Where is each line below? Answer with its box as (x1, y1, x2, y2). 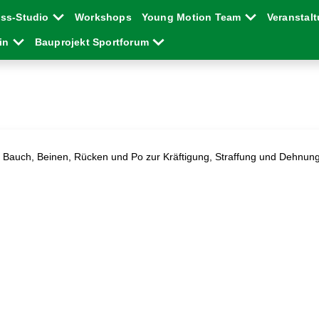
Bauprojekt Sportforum (34, 36, 152, 48)
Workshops (74, 11, 132, 23)
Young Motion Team (141, 11, 244, 23)
